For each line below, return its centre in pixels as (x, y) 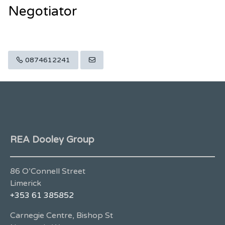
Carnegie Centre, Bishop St (62, 216)
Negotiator (43, 11)
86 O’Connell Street (48, 172)
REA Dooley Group (52, 140)
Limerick (26, 184)
